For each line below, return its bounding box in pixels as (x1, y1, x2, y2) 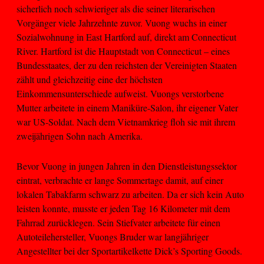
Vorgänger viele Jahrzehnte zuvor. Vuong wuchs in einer (16, 16, 227, 29)
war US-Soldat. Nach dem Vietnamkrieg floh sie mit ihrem (16, 115, 235, 128)
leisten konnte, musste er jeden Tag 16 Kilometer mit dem (16, 202, 230, 214)
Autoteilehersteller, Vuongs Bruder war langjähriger (16, 230, 209, 243)
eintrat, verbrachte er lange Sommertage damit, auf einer (16, 173, 223, 186)
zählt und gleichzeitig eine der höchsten (16, 73, 163, 86)
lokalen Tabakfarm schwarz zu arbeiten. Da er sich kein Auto (16, 187, 244, 200)
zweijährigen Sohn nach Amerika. (16, 130, 143, 143)
